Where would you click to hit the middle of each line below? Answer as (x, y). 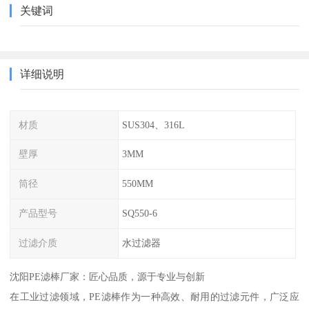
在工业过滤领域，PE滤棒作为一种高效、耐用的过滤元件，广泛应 (154, 296)
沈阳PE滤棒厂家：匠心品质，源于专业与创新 (108, 276)
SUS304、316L (153, 124)
